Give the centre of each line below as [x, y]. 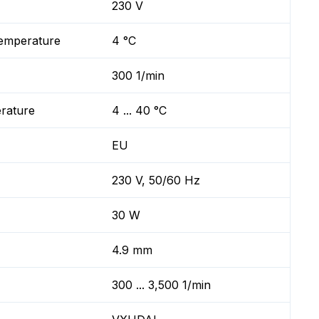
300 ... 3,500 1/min [162, 285]
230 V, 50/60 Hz [156, 180]
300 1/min [138, 75]
